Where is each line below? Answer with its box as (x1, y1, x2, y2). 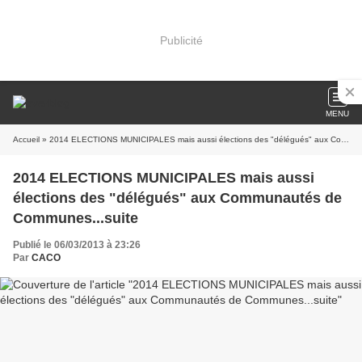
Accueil (13, 135, 40, 144)
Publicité (159, 33, 203, 47)
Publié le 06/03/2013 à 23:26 (13, 239, 141, 250)
